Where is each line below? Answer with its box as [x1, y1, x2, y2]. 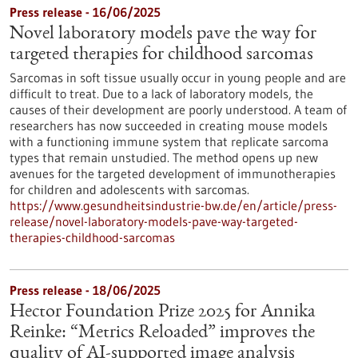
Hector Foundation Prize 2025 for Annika [10, 303, 316, 322]
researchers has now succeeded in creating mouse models [10, 117, 328, 133]
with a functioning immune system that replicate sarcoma [10, 133, 328, 149]
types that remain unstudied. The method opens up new [10, 149, 318, 165]
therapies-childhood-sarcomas [10, 229, 175, 245]
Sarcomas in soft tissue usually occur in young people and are [10, 70, 346, 86]
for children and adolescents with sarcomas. [10, 181, 249, 197]
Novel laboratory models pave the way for [10, 25, 316, 44]
